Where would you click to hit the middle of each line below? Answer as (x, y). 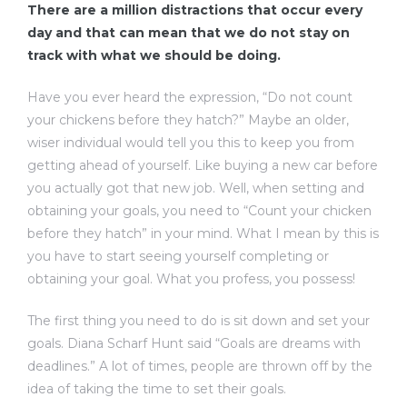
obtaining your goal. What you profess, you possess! (191, 278)
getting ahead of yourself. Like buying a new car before (203, 165)
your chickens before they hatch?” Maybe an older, (188, 119)
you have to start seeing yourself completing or (178, 256)
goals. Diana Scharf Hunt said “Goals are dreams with (194, 343)
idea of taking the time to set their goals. (157, 388)
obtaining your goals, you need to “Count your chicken (199, 210)
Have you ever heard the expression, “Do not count (190, 97)
